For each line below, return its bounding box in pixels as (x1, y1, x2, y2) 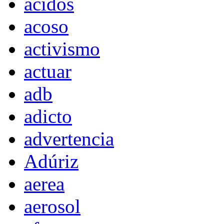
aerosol (24, 195, 80, 217)
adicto (24, 105, 72, 127)
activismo (24, 38, 100, 60)
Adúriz (24, 150, 78, 172)
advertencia (24, 128, 114, 150)
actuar (24, 60, 71, 82)
